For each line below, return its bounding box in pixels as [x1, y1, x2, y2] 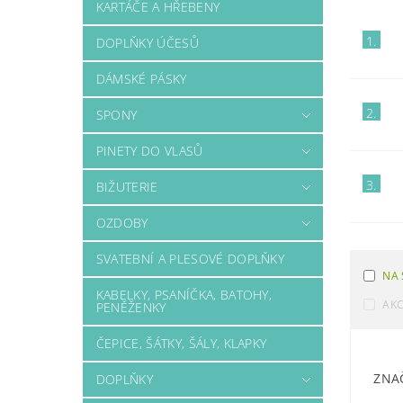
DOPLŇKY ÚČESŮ [95, 34, 199, 51]
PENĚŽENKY [95, 299, 166, 316]
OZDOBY [95, 214, 148, 231]
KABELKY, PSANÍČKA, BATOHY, [95, 286, 273, 303]
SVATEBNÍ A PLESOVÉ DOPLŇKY [95, 250, 285, 267]
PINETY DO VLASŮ [95, 142, 203, 159]
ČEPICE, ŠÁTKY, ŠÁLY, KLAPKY [95, 335, 267, 352]
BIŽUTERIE [95, 178, 158, 195]
